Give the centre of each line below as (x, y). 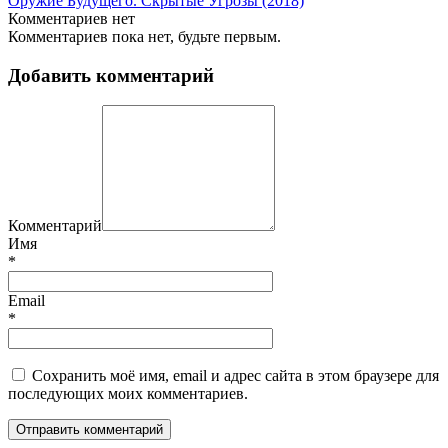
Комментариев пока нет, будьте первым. (144, 36)
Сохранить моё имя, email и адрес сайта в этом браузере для (235, 376)
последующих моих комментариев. (128, 394)
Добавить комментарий (111, 75)
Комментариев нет (71, 18)
